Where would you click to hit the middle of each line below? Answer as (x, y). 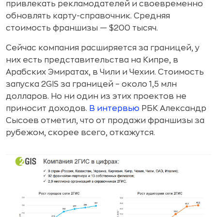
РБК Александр (173, 109)
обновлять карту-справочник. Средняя (88, 16)
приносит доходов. (47, 109)
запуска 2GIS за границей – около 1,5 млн (91, 85)
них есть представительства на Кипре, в (92, 60)
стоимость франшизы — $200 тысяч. (82, 28)
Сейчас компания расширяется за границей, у (103, 48)
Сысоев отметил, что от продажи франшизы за (105, 121)
